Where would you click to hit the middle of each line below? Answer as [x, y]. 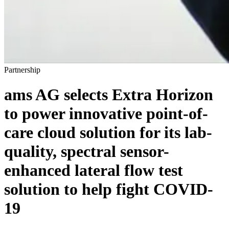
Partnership [22, 70]
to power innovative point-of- [106, 114]
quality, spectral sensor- [87, 152]
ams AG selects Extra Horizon [109, 95]
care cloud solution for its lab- [108, 133]
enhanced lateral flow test [94, 170]
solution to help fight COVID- [109, 189]
